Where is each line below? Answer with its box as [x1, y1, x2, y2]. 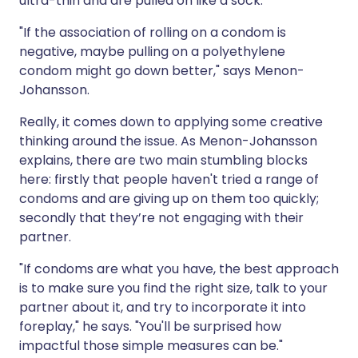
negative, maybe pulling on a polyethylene [19, 42, 285, 62]
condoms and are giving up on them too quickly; [19, 189, 319, 209]
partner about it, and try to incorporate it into [19, 298, 306, 317]
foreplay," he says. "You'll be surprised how [19, 317, 281, 336]
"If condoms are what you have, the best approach [19, 260, 339, 279]
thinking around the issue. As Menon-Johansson [19, 132, 317, 151]
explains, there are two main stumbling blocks [19, 151, 308, 170]
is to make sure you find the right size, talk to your [19, 279, 328, 298]
